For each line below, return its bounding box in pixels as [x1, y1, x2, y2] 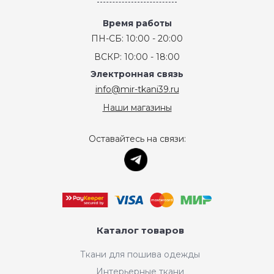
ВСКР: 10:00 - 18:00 [94, 51, 180, 63]
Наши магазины [102, 102, 172, 114]
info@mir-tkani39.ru [95, 84, 179, 95]
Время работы [102, 18, 172, 29]
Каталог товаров [96, 224, 184, 236]
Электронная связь [91, 68, 183, 80]
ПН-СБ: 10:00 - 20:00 [91, 33, 183, 45]
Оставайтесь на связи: [88, 133, 186, 145]
